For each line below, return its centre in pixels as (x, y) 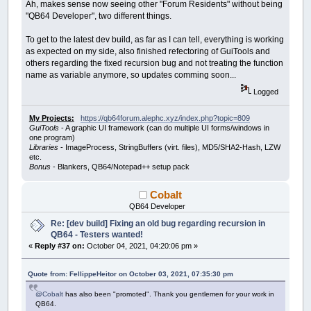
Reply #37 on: (60, 245)
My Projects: (51, 118)
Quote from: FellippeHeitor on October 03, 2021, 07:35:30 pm (131, 274)
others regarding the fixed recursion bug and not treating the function (155, 64)
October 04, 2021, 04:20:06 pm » (142, 245)
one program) (52, 137)
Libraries (43, 147)
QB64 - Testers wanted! (97, 234)
